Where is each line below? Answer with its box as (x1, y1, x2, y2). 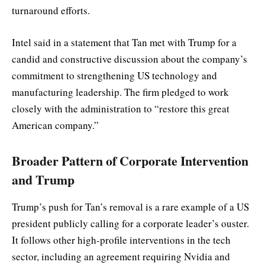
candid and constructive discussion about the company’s (12, 52, 247, 66)
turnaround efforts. (12, 4, 90, 17)
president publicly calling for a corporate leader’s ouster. (12, 216, 249, 231)
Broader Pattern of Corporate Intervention (12, 151, 248, 170)
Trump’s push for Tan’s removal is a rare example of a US (12, 200, 249, 214)
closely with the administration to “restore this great (12, 102, 230, 116)
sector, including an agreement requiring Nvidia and (12, 250, 230, 264)
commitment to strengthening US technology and (12, 69, 217, 83)
